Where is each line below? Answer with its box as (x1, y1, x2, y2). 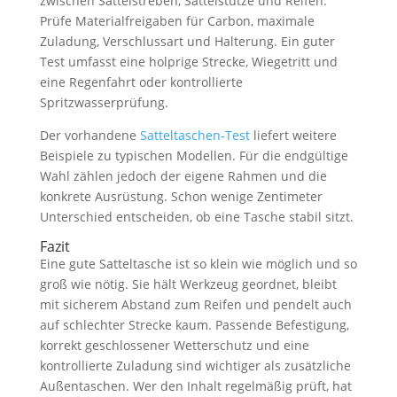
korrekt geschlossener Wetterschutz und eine (39, 336, 309, 354)
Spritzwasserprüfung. (39, 93, 168, 111)
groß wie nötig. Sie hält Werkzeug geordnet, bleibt (39, 275, 337, 292)
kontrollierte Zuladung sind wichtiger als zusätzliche (39, 356, 351, 374)
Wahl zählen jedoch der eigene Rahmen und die (39, 167, 327, 184)
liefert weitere (249, 126, 337, 144)
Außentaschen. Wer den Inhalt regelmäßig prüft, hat (39, 377, 352, 394)
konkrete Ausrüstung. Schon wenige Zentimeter (39, 187, 323, 205)
